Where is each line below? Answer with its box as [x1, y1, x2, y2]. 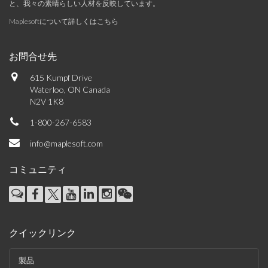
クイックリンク [9, 227, 76, 238]
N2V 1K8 [30, 96, 63, 106]
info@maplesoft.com [30, 138, 103, 148]
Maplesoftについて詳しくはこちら [9, 17, 118, 26]
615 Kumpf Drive [30, 72, 92, 83]
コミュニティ [9, 163, 66, 175]
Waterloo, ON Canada [30, 84, 110, 95]
